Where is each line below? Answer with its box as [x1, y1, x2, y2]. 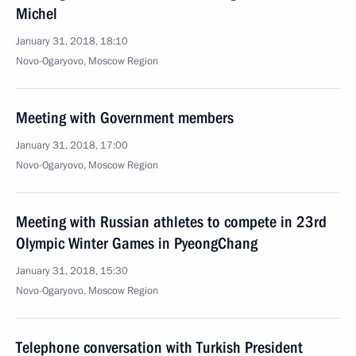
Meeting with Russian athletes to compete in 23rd [16, 212, 327, 231]
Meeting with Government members [16, 108, 234, 127]
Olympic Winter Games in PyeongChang [16, 234, 257, 253]
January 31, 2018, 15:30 [16, 264, 128, 278]
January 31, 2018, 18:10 [16, 34, 128, 48]
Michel [16, 4, 57, 23]
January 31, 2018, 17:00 [16, 138, 128, 153]
